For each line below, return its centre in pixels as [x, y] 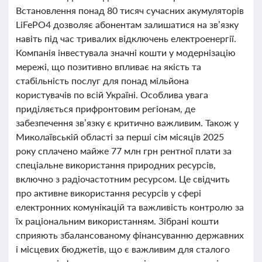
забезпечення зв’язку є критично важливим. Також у [127, 123]
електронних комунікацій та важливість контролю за [130, 207]
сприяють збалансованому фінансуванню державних [130, 235]
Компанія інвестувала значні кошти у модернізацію [126, 52]
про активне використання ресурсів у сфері [108, 193]
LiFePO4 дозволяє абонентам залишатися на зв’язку [127, 24]
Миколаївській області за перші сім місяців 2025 [120, 137]
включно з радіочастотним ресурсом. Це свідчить [123, 179]
